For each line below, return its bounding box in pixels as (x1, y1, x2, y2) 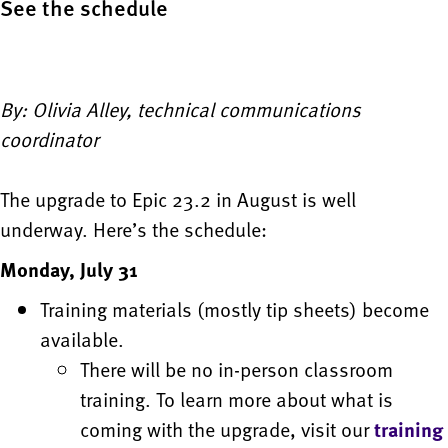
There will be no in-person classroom (80, 354, 393, 385)
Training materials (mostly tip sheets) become (40, 294, 429, 325)
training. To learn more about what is (80, 384, 393, 415)
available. (40, 324, 124, 355)
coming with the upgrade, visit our (80, 414, 374, 445)
